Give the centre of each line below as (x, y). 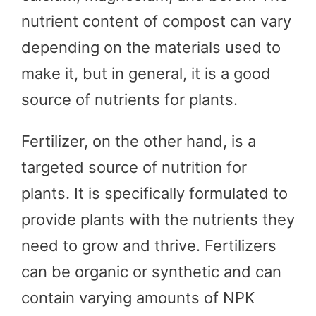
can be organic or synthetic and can (151, 271)
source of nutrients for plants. (129, 99)
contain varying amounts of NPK (138, 297)
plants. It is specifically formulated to (154, 193)
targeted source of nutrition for (134, 167)
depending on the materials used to (151, 47)
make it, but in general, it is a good (146, 73)
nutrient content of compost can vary (156, 21)
